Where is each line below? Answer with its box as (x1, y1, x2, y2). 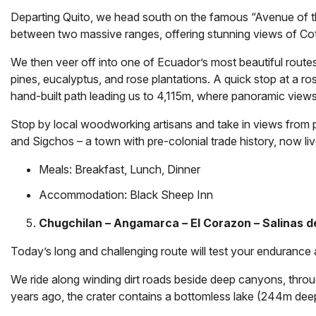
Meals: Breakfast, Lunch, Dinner (39, 162, 200, 176)
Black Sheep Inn (130, 187, 213, 202)
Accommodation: (39, 187, 130, 202)
